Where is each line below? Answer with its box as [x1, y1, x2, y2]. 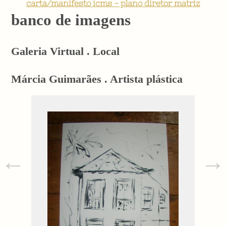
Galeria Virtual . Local [11, 45, 120, 58]
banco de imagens [11, 11, 131, 29]
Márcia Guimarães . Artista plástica [11, 73, 183, 86]
